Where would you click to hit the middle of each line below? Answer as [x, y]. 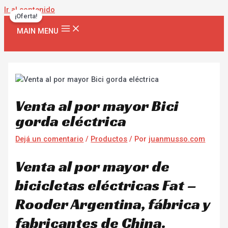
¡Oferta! [26, 16]
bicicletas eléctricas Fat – [106, 185]
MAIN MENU [38, 31]
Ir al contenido [30, 10]
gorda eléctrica [71, 121]
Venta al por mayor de [93, 166]
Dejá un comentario [50, 139]
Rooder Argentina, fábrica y [113, 204]
